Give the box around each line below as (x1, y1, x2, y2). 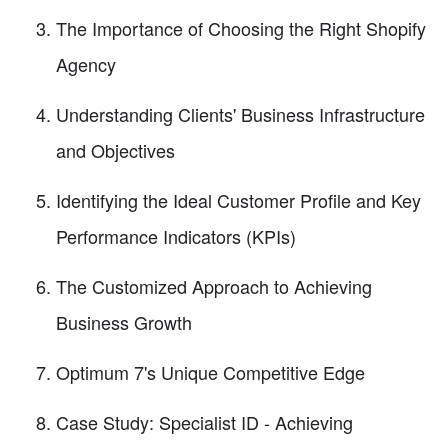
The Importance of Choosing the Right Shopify (56, 14, 426, 41)
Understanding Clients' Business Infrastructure (56, 100, 425, 127)
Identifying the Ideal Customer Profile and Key (56, 186, 421, 213)
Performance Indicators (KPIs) (56, 222, 296, 249)
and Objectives (56, 136, 175, 163)
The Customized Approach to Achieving (56, 272, 372, 299)
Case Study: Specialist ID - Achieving (56, 408, 353, 435)
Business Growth (56, 308, 192, 335)
